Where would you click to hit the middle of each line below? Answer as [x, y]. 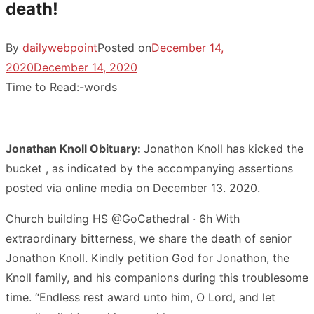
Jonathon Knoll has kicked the [224, 148]
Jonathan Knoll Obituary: [75, 148]
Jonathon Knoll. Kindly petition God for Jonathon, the [148, 258]
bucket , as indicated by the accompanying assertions [149, 168]
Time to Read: [42, 87]
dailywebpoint [60, 47]
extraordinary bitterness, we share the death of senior [149, 238]
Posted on [124, 47]
